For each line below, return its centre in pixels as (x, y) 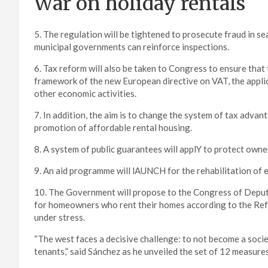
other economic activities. (85, 94)
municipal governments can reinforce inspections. (132, 47)
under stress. (60, 217)
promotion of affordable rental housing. (113, 128)
